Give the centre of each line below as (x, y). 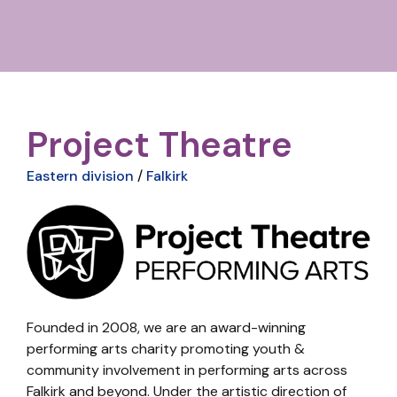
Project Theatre (160, 144)
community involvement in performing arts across (187, 370)
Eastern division (80, 176)
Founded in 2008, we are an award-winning (166, 328)
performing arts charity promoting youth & (166, 349)
